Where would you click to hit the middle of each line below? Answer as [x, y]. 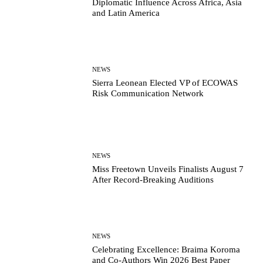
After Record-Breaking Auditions [153, 179]
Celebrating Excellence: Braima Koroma [166, 250]
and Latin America [126, 13]
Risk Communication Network [148, 94]
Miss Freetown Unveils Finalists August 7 [168, 169]
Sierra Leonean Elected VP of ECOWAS [165, 83]
